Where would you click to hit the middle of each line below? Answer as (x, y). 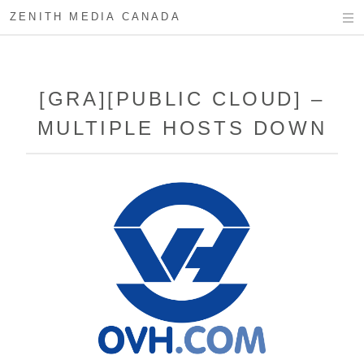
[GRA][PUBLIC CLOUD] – (182, 99)
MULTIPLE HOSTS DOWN (182, 128)
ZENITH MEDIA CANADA (95, 17)
